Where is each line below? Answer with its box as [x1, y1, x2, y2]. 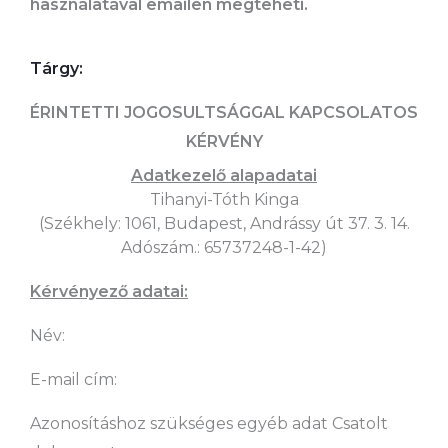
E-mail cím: [30, 370, 117, 390]
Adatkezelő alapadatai [131, 166, 317, 186]
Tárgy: [30, 59, 83, 79]
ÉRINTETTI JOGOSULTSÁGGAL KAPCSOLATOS [30, 103, 418, 123]
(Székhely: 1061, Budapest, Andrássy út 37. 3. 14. [38, 214, 410, 234]
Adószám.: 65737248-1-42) [121, 238, 327, 258]
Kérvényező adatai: [30, 282, 188, 302]
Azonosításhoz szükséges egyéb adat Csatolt [30, 414, 388, 434]
